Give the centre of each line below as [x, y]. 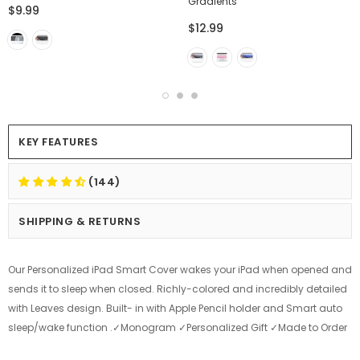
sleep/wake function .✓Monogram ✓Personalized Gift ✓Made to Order [178, 327]
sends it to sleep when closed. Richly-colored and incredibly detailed [178, 288]
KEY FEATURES [59, 141]
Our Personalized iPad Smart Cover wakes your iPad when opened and [180, 269]
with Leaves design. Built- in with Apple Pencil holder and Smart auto [175, 308]
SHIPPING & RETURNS [80, 221]
